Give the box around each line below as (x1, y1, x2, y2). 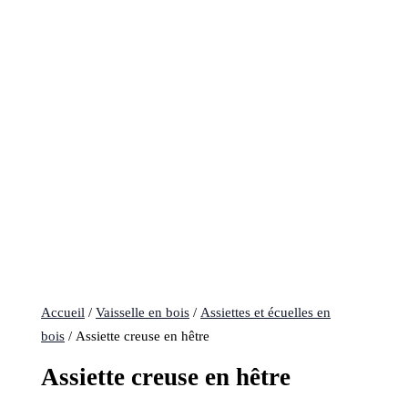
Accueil (41, 305, 86, 321)
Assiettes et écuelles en (200, 305, 331, 321)
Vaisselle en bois (96, 305, 190, 321)
